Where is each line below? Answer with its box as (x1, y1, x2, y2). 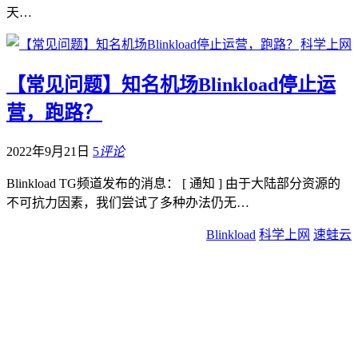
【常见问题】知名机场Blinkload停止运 (6, 74, 336, 95)
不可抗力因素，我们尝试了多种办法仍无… (6, 195, 249, 209)
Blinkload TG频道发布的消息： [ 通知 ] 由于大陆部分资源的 (6, 176, 340, 190)
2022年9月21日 (6, 144, 93, 158)
